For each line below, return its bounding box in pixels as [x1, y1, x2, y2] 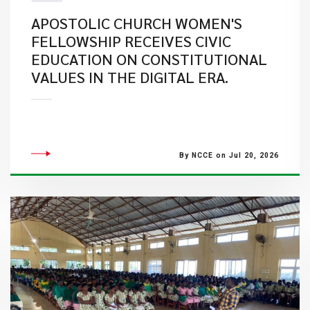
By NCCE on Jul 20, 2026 [179, 152, 279, 159]
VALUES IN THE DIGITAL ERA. [30, 67, 228, 86]
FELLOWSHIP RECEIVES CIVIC [30, 31, 231, 51]
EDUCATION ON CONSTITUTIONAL [30, 49, 267, 69]
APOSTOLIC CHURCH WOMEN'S [30, 13, 242, 33]
